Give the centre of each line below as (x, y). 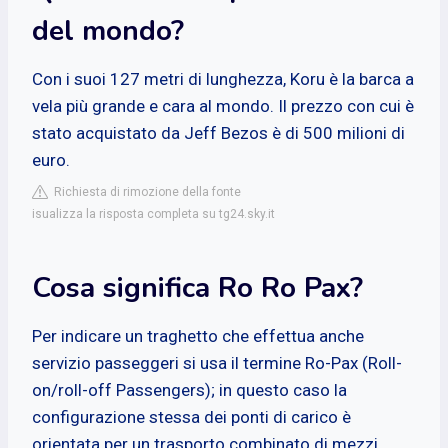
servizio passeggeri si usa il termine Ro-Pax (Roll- (217, 362)
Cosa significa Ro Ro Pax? (197, 287)
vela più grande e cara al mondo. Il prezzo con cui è (223, 105)
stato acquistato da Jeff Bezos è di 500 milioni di (218, 132)
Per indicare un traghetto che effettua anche (198, 335)
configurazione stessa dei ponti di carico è (191, 416)
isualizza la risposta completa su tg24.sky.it (153, 213)
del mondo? (108, 30)
